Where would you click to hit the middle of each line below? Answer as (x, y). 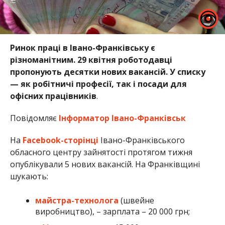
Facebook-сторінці (60, 140)
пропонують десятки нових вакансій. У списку (107, 72)
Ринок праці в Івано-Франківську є (82, 47)
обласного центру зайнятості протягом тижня (101, 152)
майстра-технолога (77, 200)
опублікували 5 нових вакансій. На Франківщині (105, 164)
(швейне (136, 200)
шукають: (29, 176)
